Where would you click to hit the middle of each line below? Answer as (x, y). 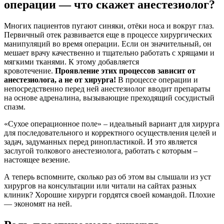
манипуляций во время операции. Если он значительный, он (108, 43)
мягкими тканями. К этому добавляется (71, 61)
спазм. (15, 106)
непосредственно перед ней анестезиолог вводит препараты (107, 88)
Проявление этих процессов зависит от (125, 70)
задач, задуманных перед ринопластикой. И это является (100, 141)
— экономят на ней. (38, 203)
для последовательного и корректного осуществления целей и (110, 132)
